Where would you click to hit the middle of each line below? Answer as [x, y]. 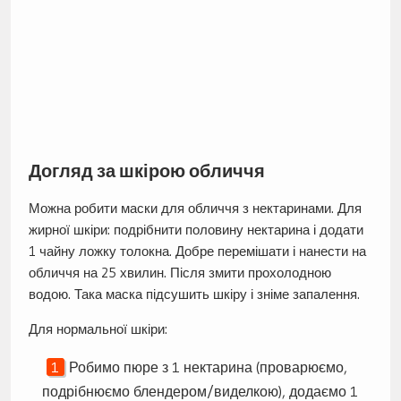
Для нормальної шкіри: [98, 328]
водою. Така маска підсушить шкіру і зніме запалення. [194, 294]
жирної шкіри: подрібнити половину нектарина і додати [196, 229]
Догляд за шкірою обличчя [146, 171]
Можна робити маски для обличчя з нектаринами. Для [195, 208]
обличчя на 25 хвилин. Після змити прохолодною [179, 272]
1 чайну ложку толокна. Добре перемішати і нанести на [197, 251]
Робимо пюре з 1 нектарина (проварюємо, [208, 367]
